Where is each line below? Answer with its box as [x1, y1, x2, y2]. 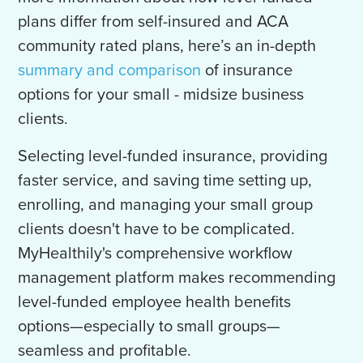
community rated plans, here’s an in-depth [18, 36, 317, 57]
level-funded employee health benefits [18, 293, 292, 313]
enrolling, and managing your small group [18, 195, 314, 216]
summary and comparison [18, 61, 202, 81]
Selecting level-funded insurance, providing [18, 147, 328, 167]
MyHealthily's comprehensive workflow [18, 244, 293, 264]
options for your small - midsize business [18, 85, 305, 105]
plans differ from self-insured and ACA [18, 12, 289, 32]
